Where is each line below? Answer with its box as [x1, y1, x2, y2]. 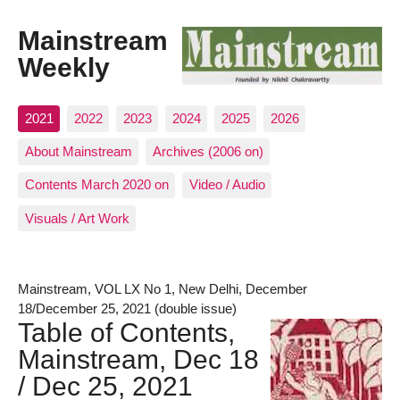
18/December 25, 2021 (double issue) [18, 300, 237, 316]
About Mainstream [24, 144, 132, 160]
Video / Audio [188, 177, 265, 193]
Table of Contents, [18, 316, 235, 347]
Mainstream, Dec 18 [18, 343, 259, 374]
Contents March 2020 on [24, 177, 169, 193]
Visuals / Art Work [24, 210, 129, 226]
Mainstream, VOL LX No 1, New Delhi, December [18, 280, 307, 296]
